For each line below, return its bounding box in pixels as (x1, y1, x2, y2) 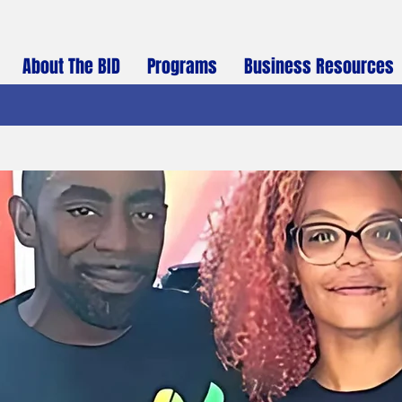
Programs (147, 53, 217, 80)
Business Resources (244, 53, 394, 80)
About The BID (22, 53, 120, 80)
